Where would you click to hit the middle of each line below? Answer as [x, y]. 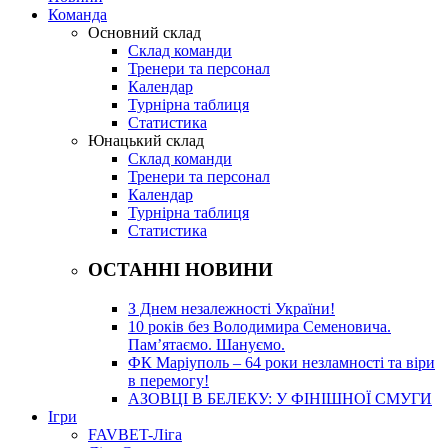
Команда [77, 15]
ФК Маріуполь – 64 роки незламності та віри [281, 362]
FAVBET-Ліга [135, 434]
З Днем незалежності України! [231, 308]
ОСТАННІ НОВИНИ [180, 270]
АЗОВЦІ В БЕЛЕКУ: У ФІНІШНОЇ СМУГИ [280, 398]
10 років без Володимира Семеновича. [259, 326]
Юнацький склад [146, 141]
